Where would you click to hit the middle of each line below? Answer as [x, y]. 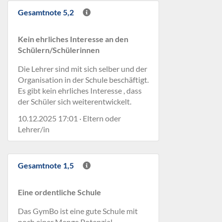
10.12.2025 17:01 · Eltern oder [69, 118]
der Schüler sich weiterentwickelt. [75, 101]
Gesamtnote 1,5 [46, 165]
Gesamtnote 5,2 [46, 12]
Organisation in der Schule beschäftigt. [83, 80]
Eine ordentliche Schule [59, 192]
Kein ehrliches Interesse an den [73, 39]
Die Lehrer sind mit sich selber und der [83, 69]
